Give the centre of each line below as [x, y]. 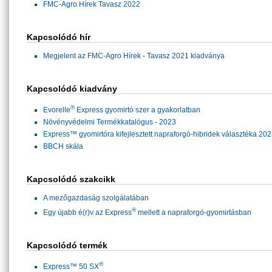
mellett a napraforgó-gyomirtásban [194, 212]
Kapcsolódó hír [59, 37]
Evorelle [57, 110]
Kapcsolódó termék [67, 245]
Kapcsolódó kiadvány [72, 89]
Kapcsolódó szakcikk [71, 179]
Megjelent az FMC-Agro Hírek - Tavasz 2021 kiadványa [134, 56]
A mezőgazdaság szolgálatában [96, 198]
